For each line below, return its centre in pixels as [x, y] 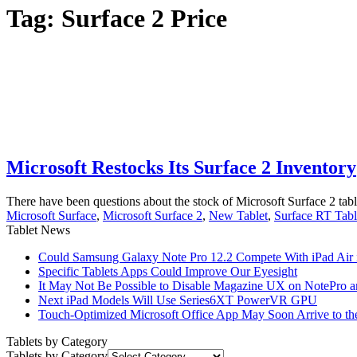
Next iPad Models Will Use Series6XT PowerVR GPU [178, 300]
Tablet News [38, 229]
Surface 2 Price [144, 19]
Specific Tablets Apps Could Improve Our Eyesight [168, 271]
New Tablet [238, 215]
